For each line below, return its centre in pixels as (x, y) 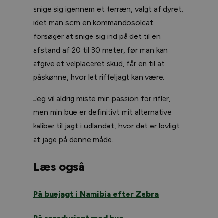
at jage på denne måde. (73, 139)
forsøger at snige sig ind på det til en (97, 36)
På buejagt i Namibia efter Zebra (96, 194)
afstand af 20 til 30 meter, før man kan (100, 50)
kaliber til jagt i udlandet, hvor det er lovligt (106, 126)
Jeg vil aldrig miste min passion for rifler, (102, 98)
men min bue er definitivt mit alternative (102, 112)
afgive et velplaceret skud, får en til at (99, 63)
